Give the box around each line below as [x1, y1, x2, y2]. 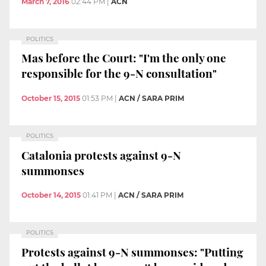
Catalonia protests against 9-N [21, 147, 181, 163]
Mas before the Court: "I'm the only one [21, 50, 226, 66]
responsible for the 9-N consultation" [21, 65, 217, 81]
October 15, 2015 [21, 93, 80, 103]
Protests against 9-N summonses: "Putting [21, 243, 243, 259]
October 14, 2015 [21, 191, 81, 200]
